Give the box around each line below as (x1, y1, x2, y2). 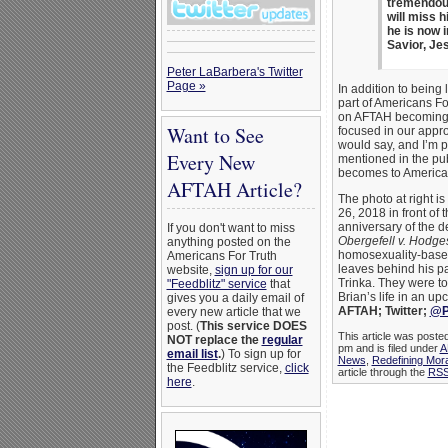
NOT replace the (166, 333, 262, 347)
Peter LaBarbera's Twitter (166, 65, 303, 79)
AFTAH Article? (166, 176, 302, 203)
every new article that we (166, 305, 301, 319)
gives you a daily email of (166, 291, 304, 305)
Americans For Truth (166, 249, 277, 263)
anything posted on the (166, 235, 291, 249)
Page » (166, 79, 206, 93)
